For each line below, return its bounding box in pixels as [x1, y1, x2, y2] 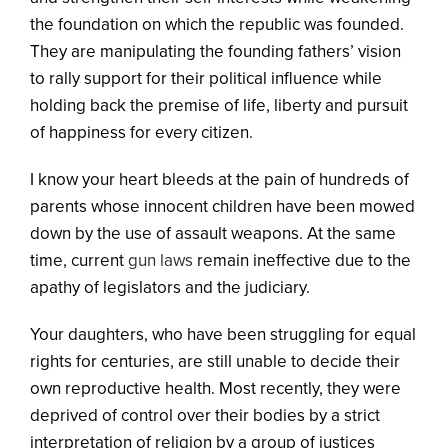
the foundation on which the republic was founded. [30, 13, 404, 35]
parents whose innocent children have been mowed [30, 195, 415, 217]
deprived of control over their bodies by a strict [30, 404, 380, 426]
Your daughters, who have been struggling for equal [30, 323, 416, 345]
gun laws [124, 249, 193, 271]
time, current [30, 249, 124, 271]
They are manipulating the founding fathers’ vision [30, 40, 401, 62]
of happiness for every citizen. [30, 121, 253, 143]
